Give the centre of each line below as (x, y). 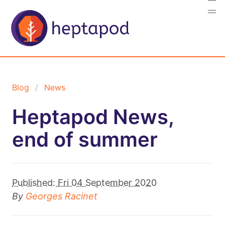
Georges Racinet (62, 196)
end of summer (85, 139)
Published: (35, 182)
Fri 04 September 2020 (107, 182)
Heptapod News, (93, 117)
